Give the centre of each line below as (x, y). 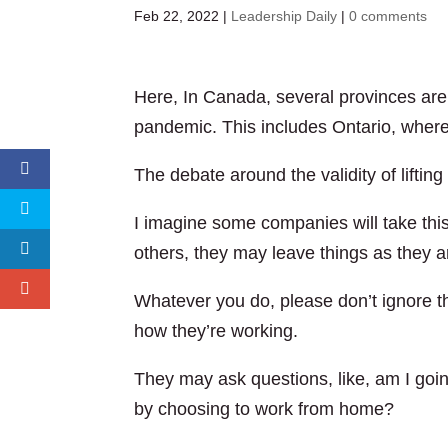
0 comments (388, 16)
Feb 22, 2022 (177, 16)
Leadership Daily (284, 16)
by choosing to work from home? (264, 409)
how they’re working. (216, 331)
